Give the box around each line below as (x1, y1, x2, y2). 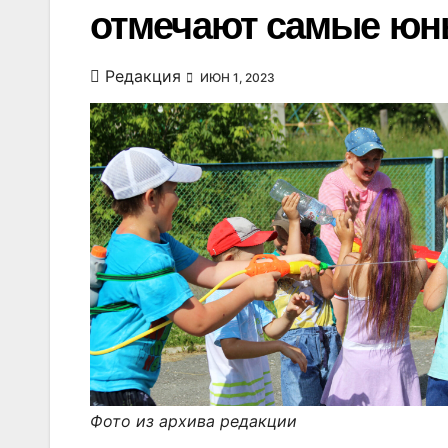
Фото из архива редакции (90, 411, 297, 432)
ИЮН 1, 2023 (197, 70, 275, 85)
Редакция (105, 66, 181, 86)
